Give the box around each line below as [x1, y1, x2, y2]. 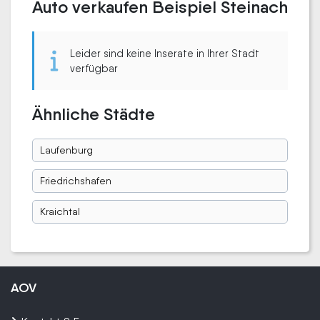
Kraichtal [40, 206, 80, 217]
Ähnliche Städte [32, 104, 155, 124]
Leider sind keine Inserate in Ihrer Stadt [70, 47, 259, 59]
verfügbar [70, 62, 118, 74]
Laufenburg [40, 144, 93, 156]
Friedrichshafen [40, 175, 111, 186]
